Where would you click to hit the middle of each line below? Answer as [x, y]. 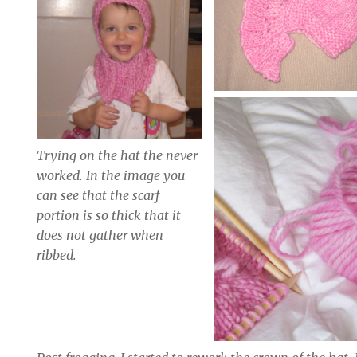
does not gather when [100, 235]
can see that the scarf [98, 196]
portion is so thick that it [109, 216]
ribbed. [57, 255]
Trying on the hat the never [118, 156]
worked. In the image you [111, 176]
